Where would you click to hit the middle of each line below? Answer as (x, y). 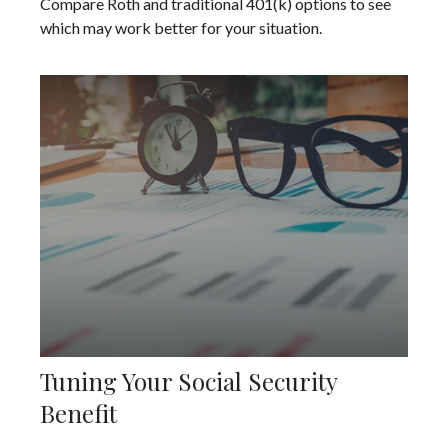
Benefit (78, 413)
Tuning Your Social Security (188, 381)
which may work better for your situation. (181, 27)
